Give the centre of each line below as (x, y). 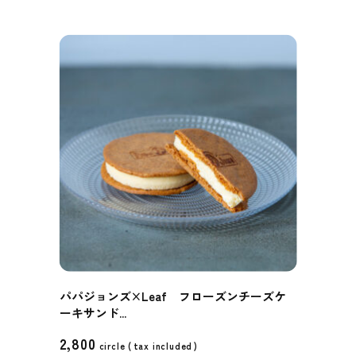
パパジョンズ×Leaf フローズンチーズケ (172, 296)
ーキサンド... (93, 312)
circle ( (116, 345)
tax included (163, 345)
